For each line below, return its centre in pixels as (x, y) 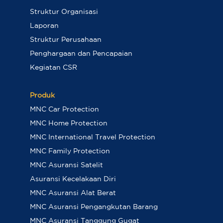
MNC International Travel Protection (92, 138)
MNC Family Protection (70, 152)
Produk (42, 96)
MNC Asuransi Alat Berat (73, 193)
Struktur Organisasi (64, 12)
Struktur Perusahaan (65, 40)
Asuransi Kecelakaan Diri (73, 179)
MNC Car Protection (64, 110)
